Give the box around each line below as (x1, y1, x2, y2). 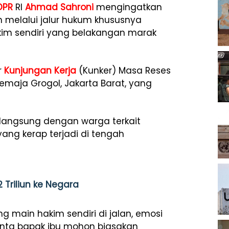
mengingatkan (94, 1, 162, 13)
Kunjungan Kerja (4, 64, 76, 77)
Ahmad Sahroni (25, 1, 94, 13)
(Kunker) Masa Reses (76, 64, 171, 77)
